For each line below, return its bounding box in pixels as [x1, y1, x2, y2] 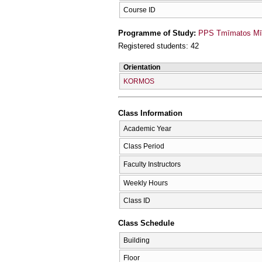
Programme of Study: [118, 28, 198, 37]
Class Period [123, 142, 164, 150]
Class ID [123, 196, 150, 205]
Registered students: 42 [118, 42, 199, 51]
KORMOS [123, 77, 154, 85]
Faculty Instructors [123, 160, 181, 168]
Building [123, 236, 150, 244]
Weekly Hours [123, 178, 168, 187]
